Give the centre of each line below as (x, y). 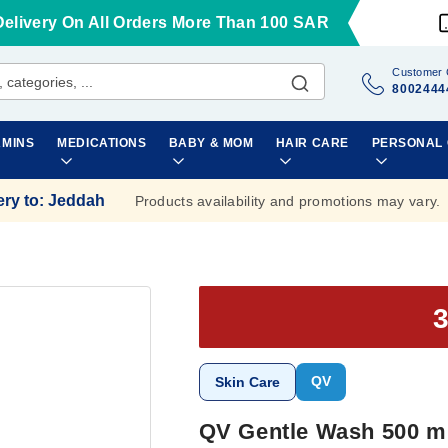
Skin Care (247, 382)
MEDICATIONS (102, 143)
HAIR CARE (312, 143)
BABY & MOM (211, 143)
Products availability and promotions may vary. (287, 200)
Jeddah (76, 200)
